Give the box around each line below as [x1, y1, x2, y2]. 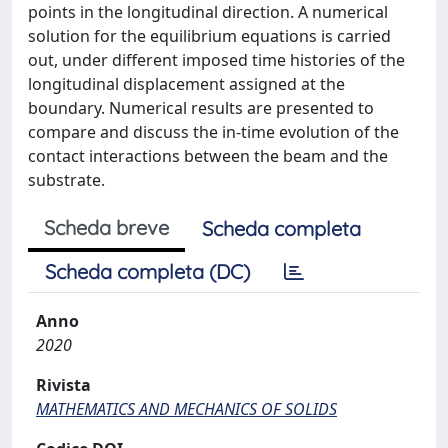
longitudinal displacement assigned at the [28, 72, 345, 95]
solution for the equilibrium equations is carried [28, 24, 391, 47]
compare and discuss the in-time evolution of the [28, 120, 399, 143]
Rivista [36, 373, 91, 396]
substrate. [28, 168, 105, 191]
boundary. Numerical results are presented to [28, 96, 374, 119]
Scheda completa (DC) [45, 258, 250, 284]
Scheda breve [44, 214, 169, 240]
